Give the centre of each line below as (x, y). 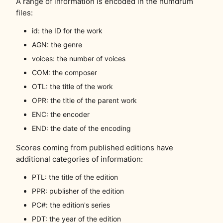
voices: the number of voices (79, 59)
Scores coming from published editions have (95, 148)
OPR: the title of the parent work (84, 101)
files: (24, 13)
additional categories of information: (79, 159)
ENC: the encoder (61, 114)
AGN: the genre (57, 45)
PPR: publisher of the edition (78, 191)
